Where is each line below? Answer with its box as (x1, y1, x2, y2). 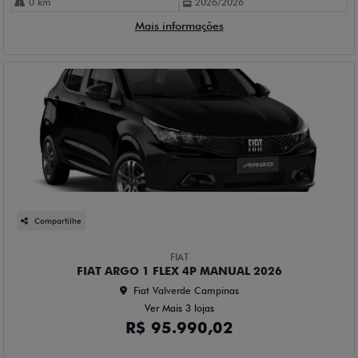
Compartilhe (34, 215, 82, 225)
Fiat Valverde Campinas (133, 284, 239, 296)
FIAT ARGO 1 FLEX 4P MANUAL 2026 (76, 264, 282, 277)
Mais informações (134, 18, 224, 32)
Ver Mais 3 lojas (144, 301, 214, 314)
